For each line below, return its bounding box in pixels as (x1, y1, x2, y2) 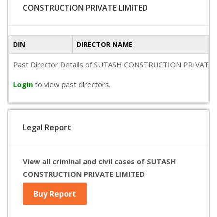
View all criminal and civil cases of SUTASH (23, 156, 176, 166)
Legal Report (23, 122, 71, 133)
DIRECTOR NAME (77, 40, 133, 49)
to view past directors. (35, 79, 110, 89)
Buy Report (33, 188, 76, 199)
